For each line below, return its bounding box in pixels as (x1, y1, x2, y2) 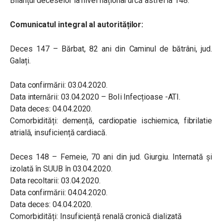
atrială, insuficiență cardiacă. (10, 128, 107, 137)
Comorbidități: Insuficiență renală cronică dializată (10, 212, 182, 221)
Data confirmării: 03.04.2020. (10, 80, 108, 90)
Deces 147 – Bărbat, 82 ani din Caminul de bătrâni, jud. (10, 44, 212, 54)
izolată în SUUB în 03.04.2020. (10, 164, 112, 173)
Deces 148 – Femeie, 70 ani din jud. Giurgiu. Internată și (10, 152, 212, 162)
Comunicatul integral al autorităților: (10, 20, 146, 29)
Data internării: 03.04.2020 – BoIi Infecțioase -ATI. (10, 92, 181, 102)
